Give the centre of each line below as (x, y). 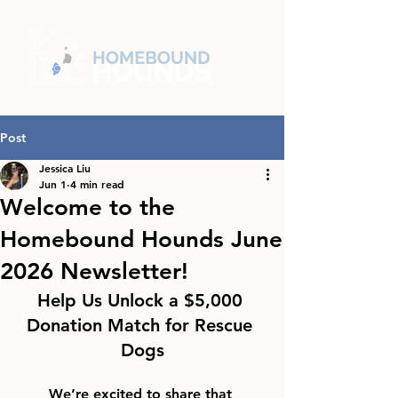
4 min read (97, 184)
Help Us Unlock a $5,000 (142, 300)
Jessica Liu (65, 168)
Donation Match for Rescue (142, 325)
